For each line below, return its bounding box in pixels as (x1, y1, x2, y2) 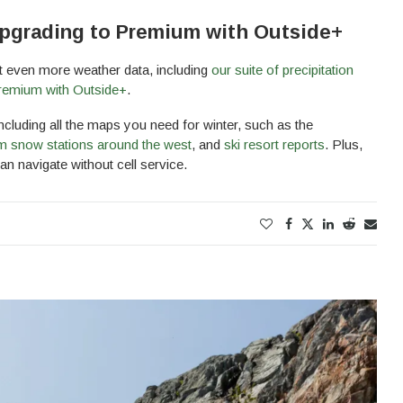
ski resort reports (224, 137, 325, 153)
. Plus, (325, 137, 363, 153)
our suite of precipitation (211, 62, 354, 78)
